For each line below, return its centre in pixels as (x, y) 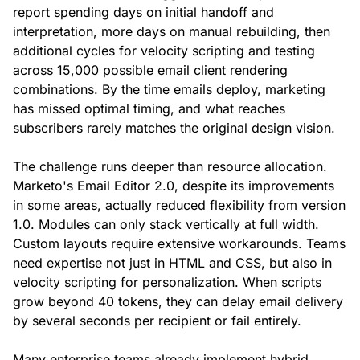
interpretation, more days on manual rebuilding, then (172, 32)
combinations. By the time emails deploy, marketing (169, 90)
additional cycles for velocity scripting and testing (164, 51)
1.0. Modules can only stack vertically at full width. (166, 225)
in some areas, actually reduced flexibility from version (179, 205)
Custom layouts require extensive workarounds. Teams (179, 244)
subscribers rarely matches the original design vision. (174, 128)
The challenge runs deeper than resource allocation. (170, 167)
